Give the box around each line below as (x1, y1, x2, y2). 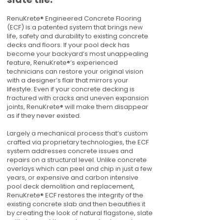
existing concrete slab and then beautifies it (7, 199, 145, 209)
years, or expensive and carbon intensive (7, 173, 138, 182)
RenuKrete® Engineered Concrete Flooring (7, 14, 141, 23)
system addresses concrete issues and (7, 146, 133, 156)
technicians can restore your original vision (7, 67, 143, 76)
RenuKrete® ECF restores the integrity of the (7, 191, 143, 200)
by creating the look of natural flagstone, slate (7, 208, 153, 218)
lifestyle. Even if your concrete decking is (7, 84, 135, 94)
